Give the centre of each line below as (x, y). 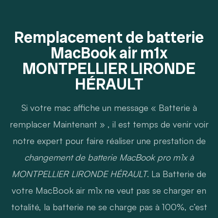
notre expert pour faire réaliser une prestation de (109, 140)
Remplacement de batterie (109, 37)
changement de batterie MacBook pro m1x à (109, 157)
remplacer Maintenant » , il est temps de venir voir (109, 124)
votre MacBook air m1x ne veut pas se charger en (109, 190)
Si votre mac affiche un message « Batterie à (109, 107)
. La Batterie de (177, 173)
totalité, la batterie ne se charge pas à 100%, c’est (109, 207)
